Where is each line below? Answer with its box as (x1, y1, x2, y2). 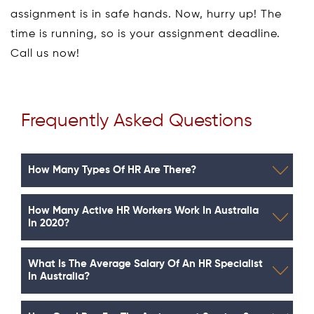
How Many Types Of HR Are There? (28, 165, 196, 176)
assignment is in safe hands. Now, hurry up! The (11, 9, 282, 21)
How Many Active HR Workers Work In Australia (28, 205, 259, 217)
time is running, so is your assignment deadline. (11, 29, 280, 41)
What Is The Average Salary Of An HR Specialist (28, 259, 263, 270)
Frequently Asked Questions (21, 112, 252, 131)
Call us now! (11, 48, 80, 60)
